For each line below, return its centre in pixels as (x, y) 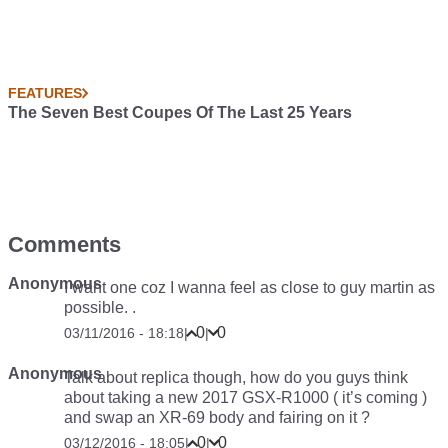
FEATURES (45, 93)
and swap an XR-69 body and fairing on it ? (217, 418)
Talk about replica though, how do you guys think (236, 378)
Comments (64, 245)
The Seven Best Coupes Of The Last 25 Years (180, 113)
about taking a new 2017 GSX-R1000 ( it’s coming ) (245, 398)
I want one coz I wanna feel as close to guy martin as (249, 288)
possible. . (100, 308)
